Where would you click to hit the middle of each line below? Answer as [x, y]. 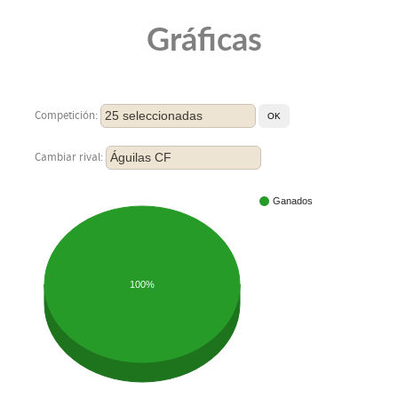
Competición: [68, 115]
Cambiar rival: [70, 157]
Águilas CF [141, 158]
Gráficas [204, 41]
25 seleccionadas [154, 116]
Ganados [293, 201]
